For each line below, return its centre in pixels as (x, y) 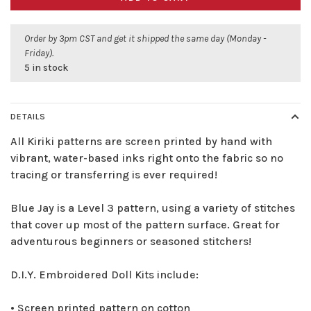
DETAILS (28, 117)
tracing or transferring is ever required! (114, 175)
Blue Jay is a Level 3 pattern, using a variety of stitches (153, 208)
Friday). (39, 53)
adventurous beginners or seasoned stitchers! (131, 242)
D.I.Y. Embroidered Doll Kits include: (104, 275)
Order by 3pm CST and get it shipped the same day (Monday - (145, 39)
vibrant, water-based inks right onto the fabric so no (147, 158)
